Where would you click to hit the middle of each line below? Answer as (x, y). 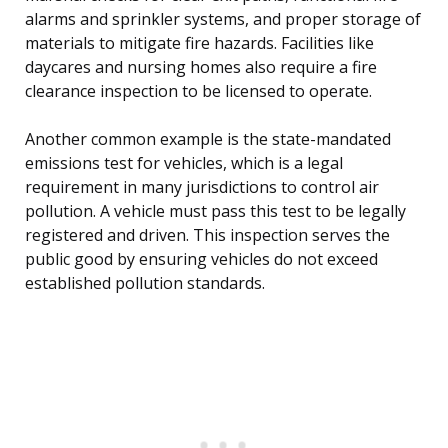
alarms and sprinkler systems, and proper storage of (223, 19)
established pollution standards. (145, 283)
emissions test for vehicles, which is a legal (184, 163)
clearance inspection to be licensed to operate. (198, 91)
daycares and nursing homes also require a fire (201, 67)
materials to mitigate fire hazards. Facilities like (199, 43)
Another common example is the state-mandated (208, 139)
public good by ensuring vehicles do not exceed (201, 259)
